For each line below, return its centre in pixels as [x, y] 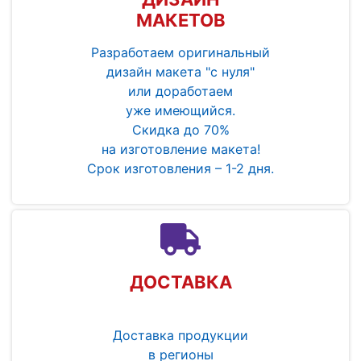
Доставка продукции [180, 335]
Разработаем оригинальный [180, 52]
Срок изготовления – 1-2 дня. [180, 168]
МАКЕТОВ [180, 20]
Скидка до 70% [180, 129]
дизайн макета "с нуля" [180, 71]
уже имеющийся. [180, 110]
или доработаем [180, 91]
